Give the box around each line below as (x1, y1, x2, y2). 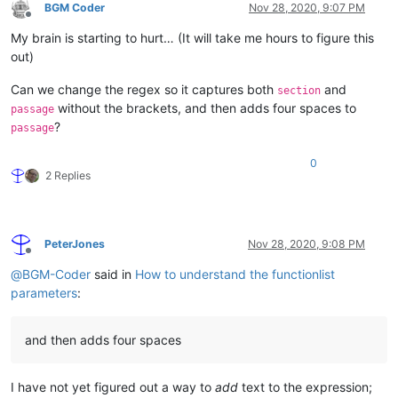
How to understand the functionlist (135, 267, 335, 283)
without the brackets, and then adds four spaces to (54, 100, 356, 116)
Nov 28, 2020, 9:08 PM (248, 237, 365, 251)
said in (91, 267, 135, 283)
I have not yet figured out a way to (11, 379, 215, 395)
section (277, 84, 321, 98)
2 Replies (45, 169, 91, 183)
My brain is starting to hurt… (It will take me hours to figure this (11, 30, 374, 46)
